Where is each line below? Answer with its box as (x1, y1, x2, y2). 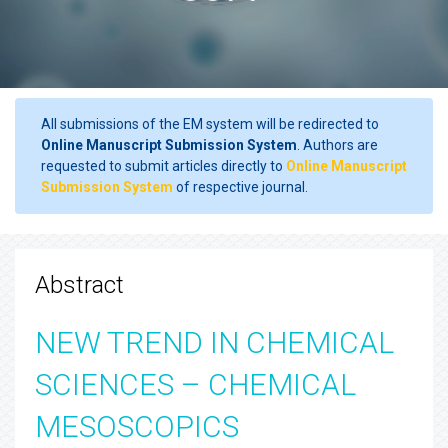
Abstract (35, 271, 124, 299)
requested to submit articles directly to (41, 158, 286, 174)
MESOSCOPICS (35, 409, 239, 444)
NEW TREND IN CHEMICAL (35, 325, 394, 360)
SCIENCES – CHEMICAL (35, 367, 356, 402)
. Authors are (297, 137, 378, 153)
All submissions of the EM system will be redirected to (41, 116, 379, 132)
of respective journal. (173, 179, 308, 195)
